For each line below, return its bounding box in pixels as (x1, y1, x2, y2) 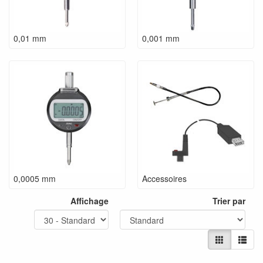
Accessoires (142, 173, 187, 184)
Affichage (70, 195, 109, 207)
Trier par (213, 195, 245, 207)
